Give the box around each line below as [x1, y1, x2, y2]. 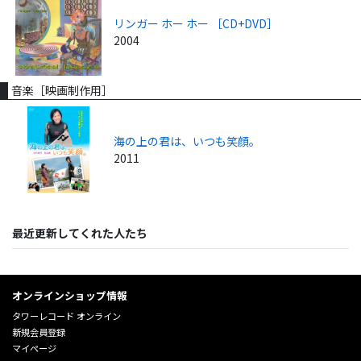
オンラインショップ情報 [12, 288, 127, 304]
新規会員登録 [12, 326, 65, 339]
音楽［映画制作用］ [11, 82, 113, 99]
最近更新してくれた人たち [12, 225, 147, 242]
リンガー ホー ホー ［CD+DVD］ [114, 15, 279, 32]
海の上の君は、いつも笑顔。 [114, 132, 261, 149]
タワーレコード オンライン [12, 309, 121, 323]
